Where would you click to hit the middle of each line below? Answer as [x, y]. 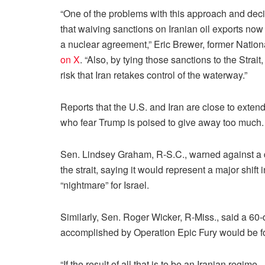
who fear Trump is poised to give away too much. [162, 122]
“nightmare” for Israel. [105, 185]
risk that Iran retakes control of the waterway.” [154, 75]
